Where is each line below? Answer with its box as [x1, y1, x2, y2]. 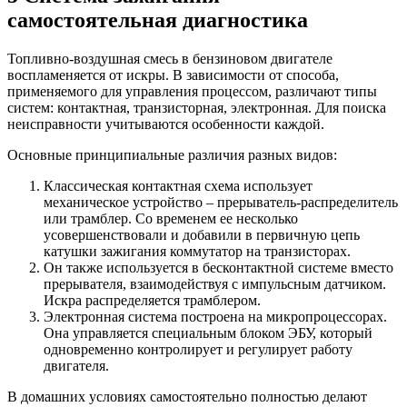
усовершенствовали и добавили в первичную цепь [44, 227, 360, 243]
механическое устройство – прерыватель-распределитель [44, 194, 398, 211]
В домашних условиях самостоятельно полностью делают [7, 389, 367, 405]
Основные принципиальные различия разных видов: [7, 147, 337, 164]
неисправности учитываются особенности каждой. [7, 116, 324, 133]
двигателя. [44, 358, 109, 374]
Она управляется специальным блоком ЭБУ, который [44, 325, 372, 342]
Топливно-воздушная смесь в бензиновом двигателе [7, 51, 333, 67]
